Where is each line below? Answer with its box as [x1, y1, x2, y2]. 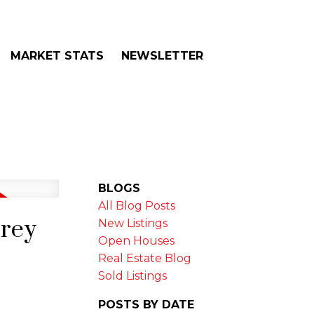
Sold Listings [98, 268, 168, 282]
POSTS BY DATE [98, 297, 195, 311]
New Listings [98, 216, 168, 230]
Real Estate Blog [98, 251, 192, 265]
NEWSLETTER [121, 48, 204, 62]
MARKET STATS [10, 48, 104, 62]
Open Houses [98, 233, 175, 247]
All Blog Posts [98, 198, 176, 212]
